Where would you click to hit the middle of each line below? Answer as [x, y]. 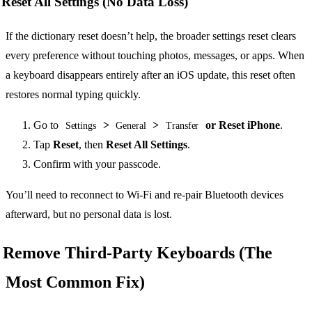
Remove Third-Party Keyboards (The [138, 252]
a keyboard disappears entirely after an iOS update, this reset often [150, 75]
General [131, 126]
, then [92, 145]
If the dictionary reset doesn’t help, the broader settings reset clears [151, 36]
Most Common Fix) [75, 282]
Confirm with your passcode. [97, 164]
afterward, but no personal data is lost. [89, 214]
